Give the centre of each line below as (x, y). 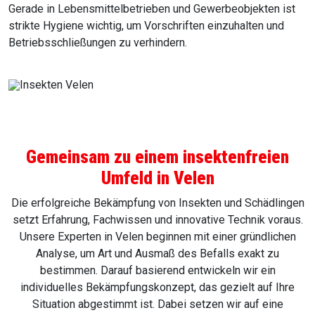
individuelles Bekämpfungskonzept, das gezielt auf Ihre (157, 288)
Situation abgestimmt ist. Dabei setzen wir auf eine (157, 304)
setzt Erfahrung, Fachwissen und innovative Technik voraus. (157, 220)
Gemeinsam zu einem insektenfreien (157, 157)
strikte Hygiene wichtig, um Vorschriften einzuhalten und (146, 26)
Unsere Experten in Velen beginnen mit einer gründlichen (157, 237)
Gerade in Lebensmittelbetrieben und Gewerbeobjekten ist (152, 9)
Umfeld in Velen (157, 179)
